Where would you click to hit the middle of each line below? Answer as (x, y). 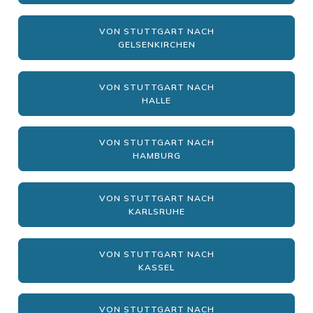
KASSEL (156, 267)
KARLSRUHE (156, 211)
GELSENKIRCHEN (156, 44)
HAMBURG (156, 156)
